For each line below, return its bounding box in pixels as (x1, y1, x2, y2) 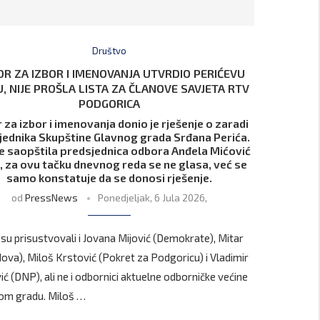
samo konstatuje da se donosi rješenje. (6, 171, 212, 185)
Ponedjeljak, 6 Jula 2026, (97, 191, 207, 204)
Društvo (91, 45, 126, 57)
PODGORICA (78, 96, 140, 111)
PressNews (24, 191, 78, 204)
